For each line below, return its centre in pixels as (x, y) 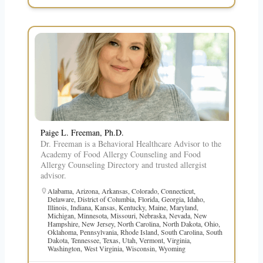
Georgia (172, 199)
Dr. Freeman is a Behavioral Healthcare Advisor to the (131, 143)
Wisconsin (140, 248)
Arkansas (114, 190)
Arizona (87, 190)
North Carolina (138, 223)
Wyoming (172, 248)
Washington (64, 248)
